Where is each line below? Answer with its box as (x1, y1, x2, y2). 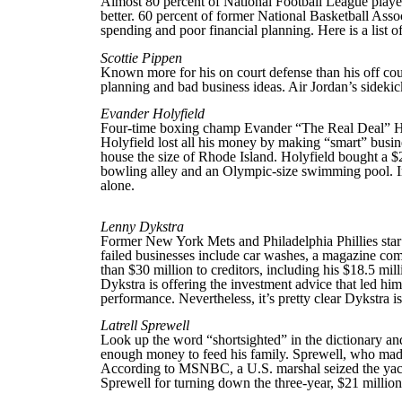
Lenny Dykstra (100, 218, 184, 234)
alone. (100, 178, 135, 194)
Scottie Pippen (100, 49, 182, 66)
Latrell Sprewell (100, 318, 189, 334)
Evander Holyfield (100, 106, 205, 122)
